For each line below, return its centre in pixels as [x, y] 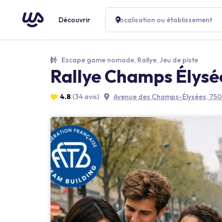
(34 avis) [86, 97]
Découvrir [74, 20]
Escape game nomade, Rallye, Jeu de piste [129, 60]
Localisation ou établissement [164, 20]
